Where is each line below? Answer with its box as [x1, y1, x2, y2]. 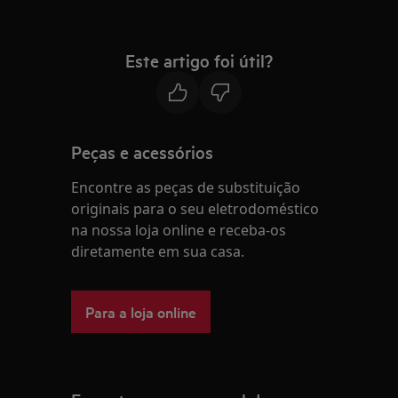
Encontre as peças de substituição [71, 178, 301, 197]
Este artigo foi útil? [125, 49, 273, 72]
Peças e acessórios [71, 140, 214, 163]
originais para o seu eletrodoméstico [71, 199, 320, 219]
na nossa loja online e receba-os [71, 220, 287, 240]
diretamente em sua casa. [71, 242, 245, 261]
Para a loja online [85, 301, 197, 322]
